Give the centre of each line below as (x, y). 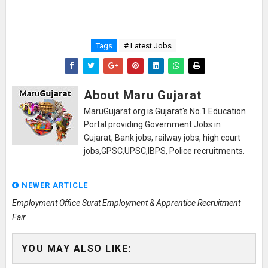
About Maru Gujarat (142, 95)
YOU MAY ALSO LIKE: (76, 248)
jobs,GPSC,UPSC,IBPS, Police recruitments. (164, 150)
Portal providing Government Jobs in (152, 124)
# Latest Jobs (148, 45)
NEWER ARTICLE (53, 185)
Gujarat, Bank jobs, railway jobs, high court (162, 137)
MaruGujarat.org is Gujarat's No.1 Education (165, 111)
